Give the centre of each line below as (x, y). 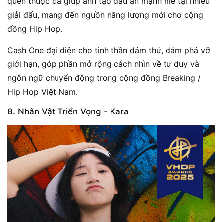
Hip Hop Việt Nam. (43, 91)
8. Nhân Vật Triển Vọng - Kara (68, 111)
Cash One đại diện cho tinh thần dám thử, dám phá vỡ (109, 50)
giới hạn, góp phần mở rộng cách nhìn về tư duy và (103, 64)
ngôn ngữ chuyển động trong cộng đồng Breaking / (104, 78)
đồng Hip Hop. (35, 28)
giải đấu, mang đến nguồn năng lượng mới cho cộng (105, 15)
